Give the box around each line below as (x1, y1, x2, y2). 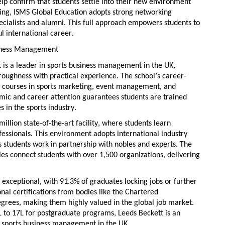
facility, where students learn (74, 120, 171, 128)
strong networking (113, 9, 172, 17)
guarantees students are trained (80, 93, 187, 101)
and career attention (11, 93, 80, 101)
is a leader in (1, 61, 47, 70)
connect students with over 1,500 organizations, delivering (8, 151, 200, 160)
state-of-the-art (24, 120, 74, 128)
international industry (117, 130, 187, 139)
